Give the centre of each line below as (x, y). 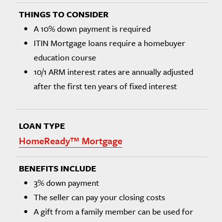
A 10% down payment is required (92, 28)
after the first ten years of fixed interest (105, 86)
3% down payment (66, 182)
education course (65, 57)
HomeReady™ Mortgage (71, 140)
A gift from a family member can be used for (113, 211)
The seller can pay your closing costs (99, 197)
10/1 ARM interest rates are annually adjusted (113, 71)
